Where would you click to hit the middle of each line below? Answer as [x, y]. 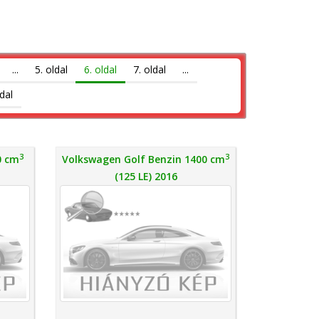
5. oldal [51, 69]
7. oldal [149, 69]
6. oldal [100, 69]
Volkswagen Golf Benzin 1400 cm [144, 159]
